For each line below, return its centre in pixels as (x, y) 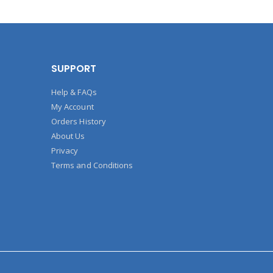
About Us (68, 136)
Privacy (65, 151)
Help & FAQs (74, 92)
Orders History (79, 121)
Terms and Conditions (92, 165)
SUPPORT (74, 69)
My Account (73, 107)
